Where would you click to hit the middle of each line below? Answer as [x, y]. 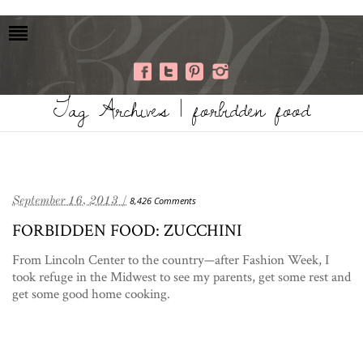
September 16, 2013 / [70, 200]
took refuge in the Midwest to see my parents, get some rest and [181, 276]
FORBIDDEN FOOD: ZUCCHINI [127, 229]
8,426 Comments [163, 200]
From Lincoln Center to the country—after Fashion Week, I [171, 259]
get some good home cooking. [91, 293]
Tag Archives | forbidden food [181, 109]
